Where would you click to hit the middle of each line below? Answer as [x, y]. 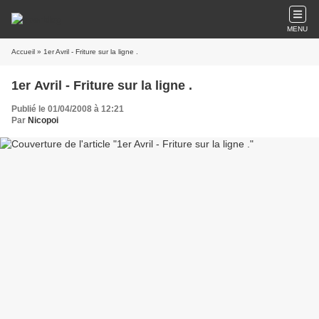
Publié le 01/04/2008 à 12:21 [68, 109]
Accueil [23, 52]
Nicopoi [43, 120]
